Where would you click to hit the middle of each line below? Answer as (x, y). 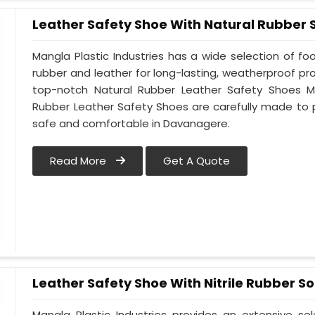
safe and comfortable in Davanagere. (131, 124)
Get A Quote (197, 161)
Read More (80, 161)
